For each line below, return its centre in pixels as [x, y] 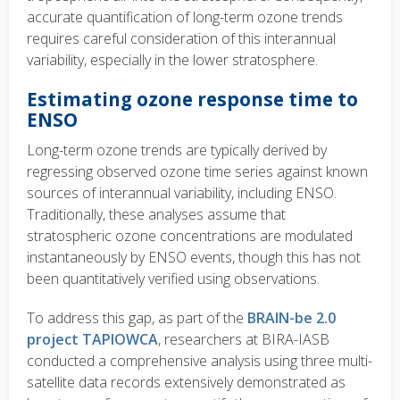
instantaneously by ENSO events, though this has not [194, 258]
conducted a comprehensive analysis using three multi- [200, 361]
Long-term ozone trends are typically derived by [177, 150]
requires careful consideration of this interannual [181, 39]
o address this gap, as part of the [141, 318]
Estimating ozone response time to [192, 99]
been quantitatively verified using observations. [173, 279]
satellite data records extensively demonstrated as [186, 383]
